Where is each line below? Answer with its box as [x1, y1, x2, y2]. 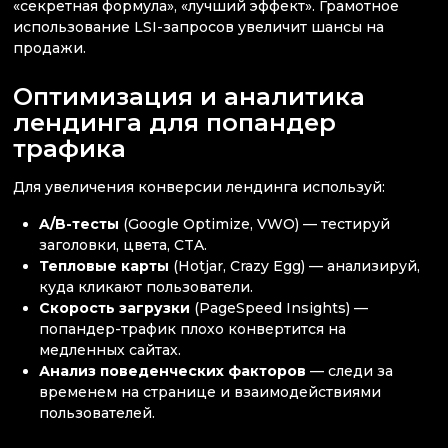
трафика [13, 132, 133, 163]
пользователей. [39, 404, 156, 423]
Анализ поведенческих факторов [39, 362, 307, 381]
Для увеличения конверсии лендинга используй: [13, 178, 385, 197]
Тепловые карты [39, 257, 170, 276]
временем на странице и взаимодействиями [39, 383, 382, 402]
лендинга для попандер [13, 106, 336, 137]
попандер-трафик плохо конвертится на [39, 320, 347, 339]
